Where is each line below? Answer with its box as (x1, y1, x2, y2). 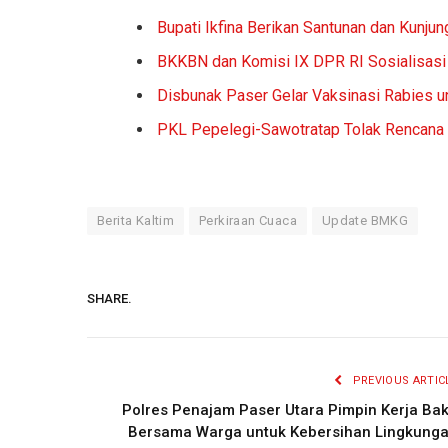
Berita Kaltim (97, 212, 175, 228)
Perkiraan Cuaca (199, 212, 297, 228)
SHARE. (87, 291, 132, 307)
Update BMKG (321, 212, 409, 228)
